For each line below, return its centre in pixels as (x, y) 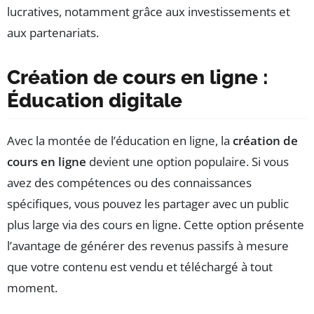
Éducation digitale (95, 100)
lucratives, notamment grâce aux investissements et (149, 11)
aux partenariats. (53, 32)
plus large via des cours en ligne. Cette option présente (156, 224)
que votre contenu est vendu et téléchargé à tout (140, 266)
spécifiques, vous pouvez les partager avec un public (148, 203)
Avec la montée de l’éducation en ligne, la (120, 140)
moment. (32, 287)
